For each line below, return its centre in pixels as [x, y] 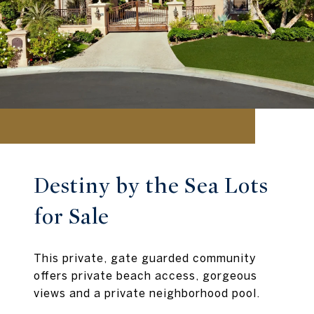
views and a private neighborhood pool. [147, 293]
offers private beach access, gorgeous [145, 276]
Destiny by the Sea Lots [151, 186]
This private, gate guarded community [145, 258]
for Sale [71, 217]
